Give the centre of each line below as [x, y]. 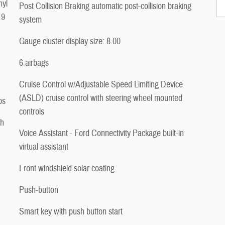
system [30, 20]
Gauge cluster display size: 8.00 [70, 41]
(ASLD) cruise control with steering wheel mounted [101, 98]
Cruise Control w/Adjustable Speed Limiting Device [101, 84]
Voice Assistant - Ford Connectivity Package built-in [101, 133]
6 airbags [34, 63]
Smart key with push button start [71, 211]
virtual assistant [44, 147]
